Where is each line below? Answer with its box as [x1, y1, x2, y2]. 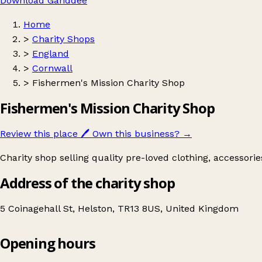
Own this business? [92, 127, 180, 139]
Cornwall [32, 63, 73, 74]
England [32, 48, 69, 59]
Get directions [40, 252, 89, 261]
